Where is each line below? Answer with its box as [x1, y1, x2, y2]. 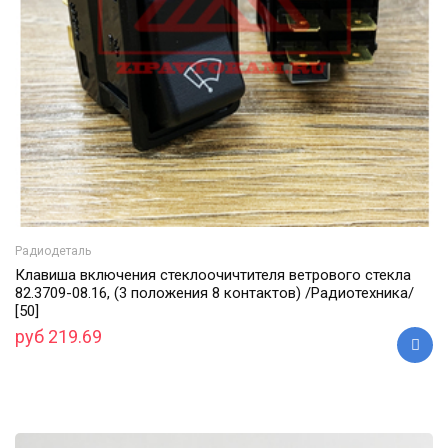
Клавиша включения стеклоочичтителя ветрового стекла [15, 265, 411, 284]
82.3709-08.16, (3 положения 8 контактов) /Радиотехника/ [15, 283, 414, 302]
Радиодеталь [15, 243, 91, 258]
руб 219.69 [15, 325, 102, 347]
